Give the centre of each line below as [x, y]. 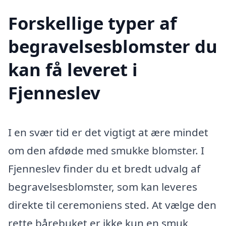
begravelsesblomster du [113, 46]
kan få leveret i [73, 70]
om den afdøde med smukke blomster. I [106, 151]
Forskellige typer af [92, 23]
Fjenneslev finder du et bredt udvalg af [104, 169]
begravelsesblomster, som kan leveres [103, 187]
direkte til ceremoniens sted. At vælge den [112, 205]
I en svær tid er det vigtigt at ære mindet [108, 132]
